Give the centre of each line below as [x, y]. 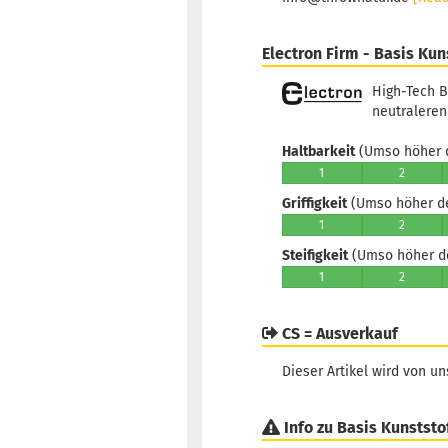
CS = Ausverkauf [338, 334]
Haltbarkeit [318, 152]
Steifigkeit [315, 256]
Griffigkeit [314, 204]
